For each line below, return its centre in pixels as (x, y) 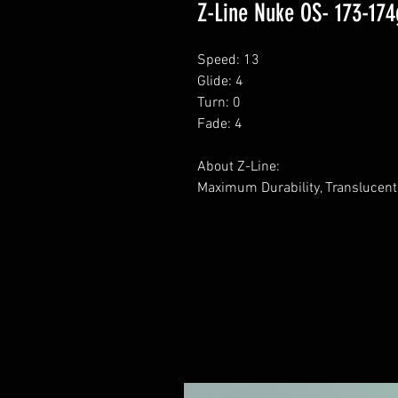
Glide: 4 (220, 82)
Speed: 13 (228, 60)
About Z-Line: (239, 167)
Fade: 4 (220, 124)
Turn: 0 (219, 103)
